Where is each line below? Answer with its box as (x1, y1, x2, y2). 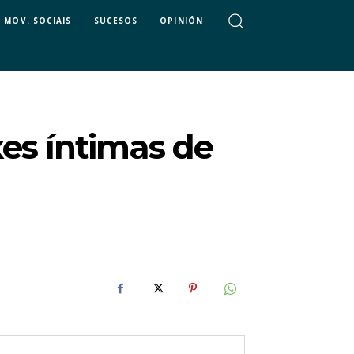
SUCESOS (93, 14, 138, 26)
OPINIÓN (160, 14, 203, 26)
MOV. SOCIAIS (4, 14, 72, 26)
